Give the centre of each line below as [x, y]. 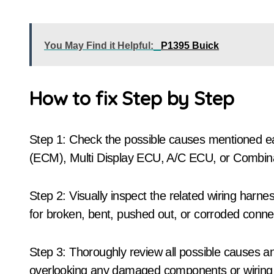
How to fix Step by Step [132, 98]
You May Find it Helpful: [99, 46]
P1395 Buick [190, 46]
